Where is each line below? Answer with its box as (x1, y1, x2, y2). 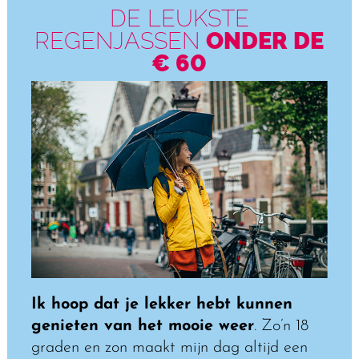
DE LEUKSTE (109, 4, 249, 32)
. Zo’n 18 (253, 317, 309, 334)
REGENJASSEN (34, 26, 207, 54)
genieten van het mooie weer (30, 317, 254, 334)
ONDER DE (206, 26, 325, 54)
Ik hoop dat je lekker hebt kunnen (30, 296, 292, 313)
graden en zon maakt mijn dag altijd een (30, 339, 308, 356)
